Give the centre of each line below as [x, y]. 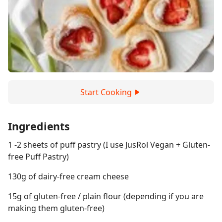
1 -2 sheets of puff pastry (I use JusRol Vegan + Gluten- [109, 145]
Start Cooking [106, 92]
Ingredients [39, 126]
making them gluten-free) [56, 208]
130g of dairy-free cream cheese [68, 176]
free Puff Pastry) [38, 157]
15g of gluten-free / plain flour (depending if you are [106, 196]
